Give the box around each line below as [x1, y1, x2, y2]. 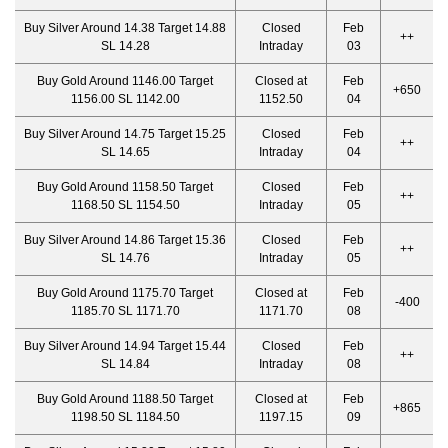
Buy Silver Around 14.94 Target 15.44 [24, 339, 226, 353]
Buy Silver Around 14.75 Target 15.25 [24, 127, 226, 141]
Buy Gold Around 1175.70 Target [37, 286, 213, 300]
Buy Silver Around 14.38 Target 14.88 [24, 21, 226, 35]
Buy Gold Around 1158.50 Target [37, 180, 213, 194]
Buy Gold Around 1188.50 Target [37, 392, 213, 406]
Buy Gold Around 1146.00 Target [37, 74, 213, 88]
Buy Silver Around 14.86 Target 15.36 [24, 233, 226, 247]
